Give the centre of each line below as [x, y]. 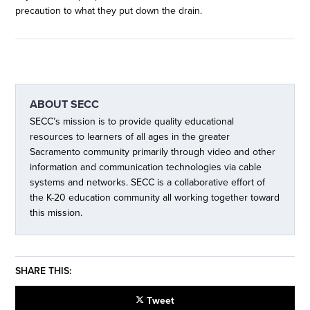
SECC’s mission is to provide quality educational [132, 121]
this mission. [56, 213]
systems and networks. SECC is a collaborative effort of [148, 182]
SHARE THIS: [44, 271]
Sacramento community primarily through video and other [153, 152]
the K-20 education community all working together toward [155, 198]
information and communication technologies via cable [146, 167]
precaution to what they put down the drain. [109, 11]
